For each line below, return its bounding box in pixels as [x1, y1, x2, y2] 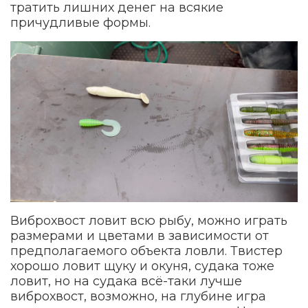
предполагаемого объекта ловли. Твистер [10, 243, 283, 259]
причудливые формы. [10, 15, 151, 31]
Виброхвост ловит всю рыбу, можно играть [10, 213, 287, 229]
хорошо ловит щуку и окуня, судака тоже [10, 258, 274, 274]
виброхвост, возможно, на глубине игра [10, 289, 266, 305]
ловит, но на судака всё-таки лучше [10, 274, 242, 289]
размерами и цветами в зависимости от [10, 228, 269, 244]
